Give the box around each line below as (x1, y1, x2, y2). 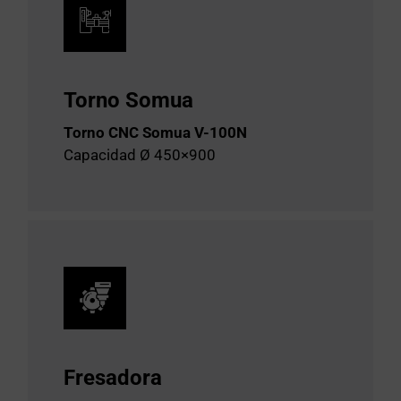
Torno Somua (64, 88, 193, 114)
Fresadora (64, 365, 162, 391)
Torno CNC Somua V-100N (64, 124, 247, 142)
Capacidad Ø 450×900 (64, 146, 216, 165)
